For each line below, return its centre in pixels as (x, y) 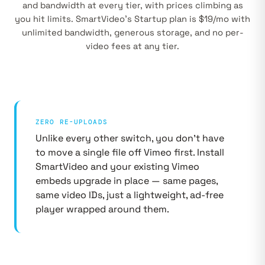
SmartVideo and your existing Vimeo (117, 167)
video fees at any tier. (132, 46)
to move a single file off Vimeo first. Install (130, 152)
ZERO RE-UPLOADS (72, 122)
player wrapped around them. (102, 209)
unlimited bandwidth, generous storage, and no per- (132, 33)
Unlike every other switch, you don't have (130, 138)
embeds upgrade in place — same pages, (127, 181)
